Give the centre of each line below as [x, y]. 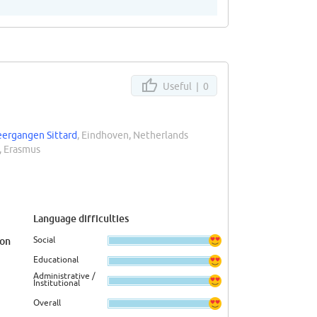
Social [44, 239]
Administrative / [64, 276]
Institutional [57, 283]
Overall [47, 302]
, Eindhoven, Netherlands [133, 135]
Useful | [182, 86]
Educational [56, 259]
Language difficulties [81, 219]
